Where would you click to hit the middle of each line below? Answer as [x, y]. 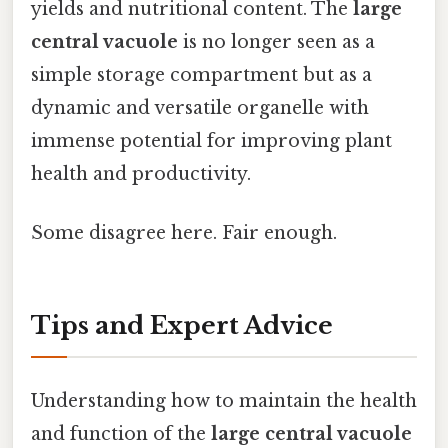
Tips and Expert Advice [182, 326]
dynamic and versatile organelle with [200, 108]
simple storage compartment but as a [201, 75]
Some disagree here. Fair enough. [184, 233]
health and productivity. [141, 174]
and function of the [121, 433]
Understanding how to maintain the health [224, 400]
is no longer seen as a [276, 42]
